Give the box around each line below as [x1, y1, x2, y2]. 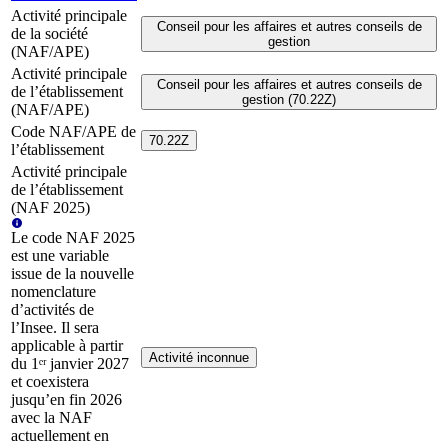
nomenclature [11, 283, 96, 301]
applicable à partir [11, 337, 123, 355]
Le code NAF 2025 [11, 229, 135, 247]
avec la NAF [11, 409, 92, 427]
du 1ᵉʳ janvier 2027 [11, 355, 129, 373]
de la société [11, 25, 88, 43]
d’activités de [11, 301, 94, 319]
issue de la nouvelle [11, 265, 134, 283]
